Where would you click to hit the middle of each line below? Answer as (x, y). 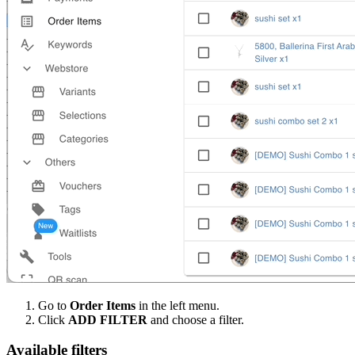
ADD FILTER (108, 319)
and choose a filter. (196, 319)
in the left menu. (177, 305)
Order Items (103, 305)
